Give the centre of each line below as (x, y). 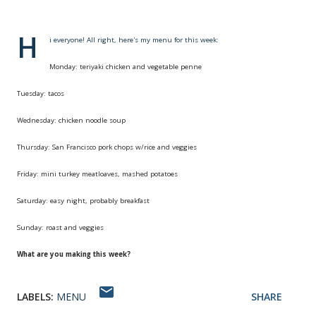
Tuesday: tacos (41, 93)
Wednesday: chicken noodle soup (71, 120)
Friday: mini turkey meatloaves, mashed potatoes (97, 174)
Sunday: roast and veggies (60, 227)
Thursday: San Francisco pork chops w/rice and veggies (107, 147)
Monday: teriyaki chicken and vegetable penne (126, 67)
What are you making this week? (74, 254)
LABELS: (35, 297)
